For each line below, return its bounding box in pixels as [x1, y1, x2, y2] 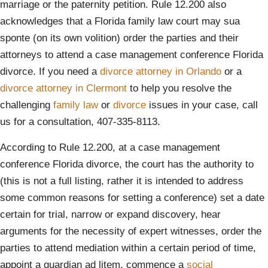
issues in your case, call [146, 99, 258, 111]
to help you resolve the [127, 83, 232, 94]
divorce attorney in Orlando [100, 66, 221, 77]
